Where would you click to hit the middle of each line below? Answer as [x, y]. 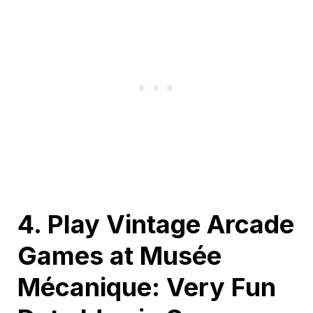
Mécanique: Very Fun [147, 287]
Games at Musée [119, 255]
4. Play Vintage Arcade [156, 224]
